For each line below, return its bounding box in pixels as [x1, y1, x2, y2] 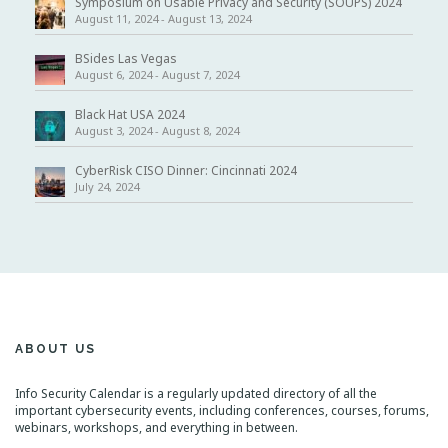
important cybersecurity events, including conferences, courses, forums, [15, 402, 429, 419]
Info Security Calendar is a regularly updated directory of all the [15, 385, 377, 402]
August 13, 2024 [168, 11, 251, 26]
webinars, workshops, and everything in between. [15, 419, 298, 436]
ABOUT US [15, 342, 96, 356]
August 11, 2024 [75, 11, 158, 26]
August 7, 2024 [162, 67, 239, 82]
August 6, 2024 [75, 67, 152, 82]
